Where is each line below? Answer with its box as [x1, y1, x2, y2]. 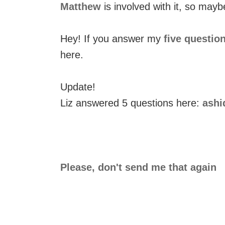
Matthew [60, 1, 101, 12]
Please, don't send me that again [60, 162, 216, 173]
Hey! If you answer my [60, 33, 164, 44]
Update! [60, 81, 95, 92]
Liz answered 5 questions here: [60, 97, 202, 108]
